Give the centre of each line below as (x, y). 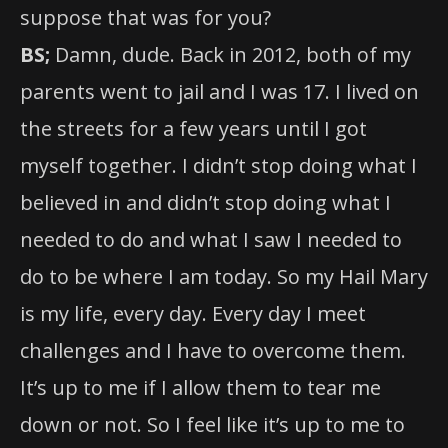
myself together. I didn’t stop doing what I (218, 165)
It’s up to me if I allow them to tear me (200, 387)
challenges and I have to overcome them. (213, 350)
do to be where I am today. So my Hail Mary (224, 276)
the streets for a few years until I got (193, 128)
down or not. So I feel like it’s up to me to (212, 424)
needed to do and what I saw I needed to (211, 239)
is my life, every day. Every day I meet (193, 313)
